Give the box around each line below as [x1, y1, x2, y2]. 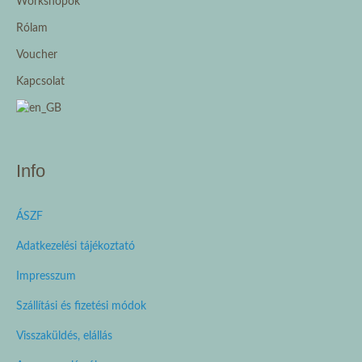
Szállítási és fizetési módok [16, 301, 146, 313]
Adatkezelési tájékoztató [16, 241, 135, 253]
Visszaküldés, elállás [16, 330, 112, 343]
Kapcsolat [16, 76, 65, 88]
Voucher [16, 49, 57, 61]
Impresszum [16, 271, 76, 283]
